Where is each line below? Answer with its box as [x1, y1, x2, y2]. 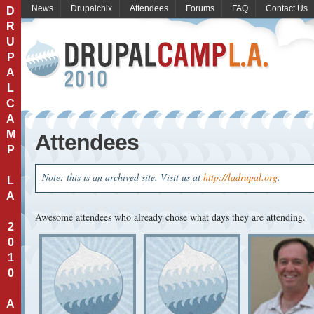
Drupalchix [71, 4, 112, 13]
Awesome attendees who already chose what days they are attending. [35, 210, 306, 224]
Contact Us [266, 4, 308, 13]
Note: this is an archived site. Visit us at [42, 170, 203, 184]
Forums [186, 4, 214, 13]
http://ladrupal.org [203, 170, 278, 184]
